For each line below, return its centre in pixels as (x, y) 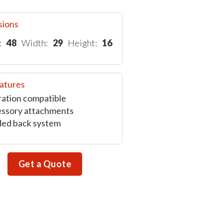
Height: (82, 43)
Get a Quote (45, 164)
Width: (34, 43)
